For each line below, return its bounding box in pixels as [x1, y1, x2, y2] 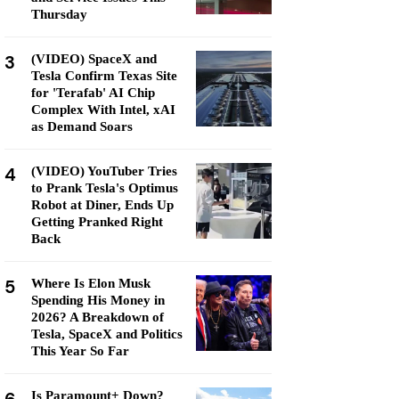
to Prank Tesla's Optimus [31, 181, 178, 195]
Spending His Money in [31, 293, 165, 307]
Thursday [31, 7, 87, 21]
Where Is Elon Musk [31, 276, 151, 290]
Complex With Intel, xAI [31, 102, 175, 117]
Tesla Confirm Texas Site [31, 69, 177, 83]
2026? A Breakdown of [31, 310, 164, 324]
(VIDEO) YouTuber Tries [31, 164, 177, 178]
